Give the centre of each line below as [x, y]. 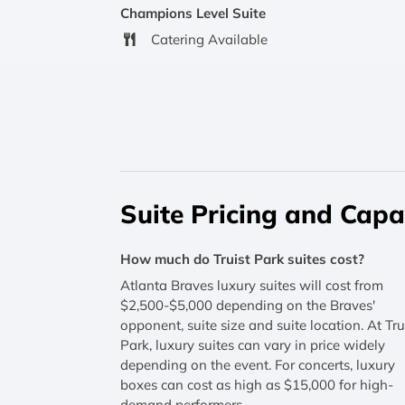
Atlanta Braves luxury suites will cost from [252, 286]
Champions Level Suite [193, 13]
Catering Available [209, 40]
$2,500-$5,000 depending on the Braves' [248, 306]
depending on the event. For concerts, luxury [258, 365]
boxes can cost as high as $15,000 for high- [257, 385]
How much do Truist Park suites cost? [243, 259]
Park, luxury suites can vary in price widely [253, 345]
